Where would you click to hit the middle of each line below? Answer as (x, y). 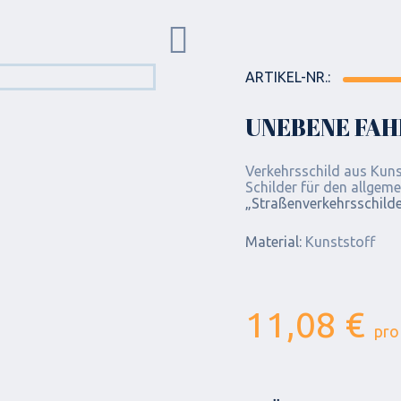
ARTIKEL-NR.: (288, 77)
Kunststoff (338, 242)
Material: (273, 242)
